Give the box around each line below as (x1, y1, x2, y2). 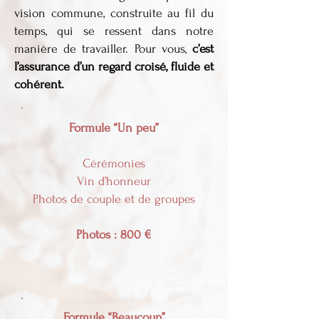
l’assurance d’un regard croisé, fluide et (14, 60, 214, 73)
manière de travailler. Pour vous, (14, 42, 192, 56)
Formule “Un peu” (69, 121, 159, 135)
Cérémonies (83, 157, 145, 170)
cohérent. (14, 78, 64, 91)
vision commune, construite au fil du (14, 6, 214, 20)
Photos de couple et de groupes (33, 192, 195, 206)
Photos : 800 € (76, 228, 152, 241)
